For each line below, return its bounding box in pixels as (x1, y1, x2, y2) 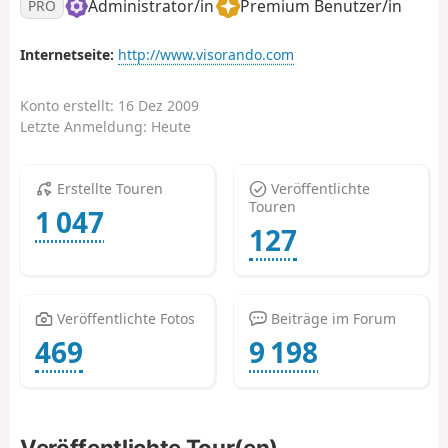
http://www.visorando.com (118, 45, 294, 65)
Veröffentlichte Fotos (52, 308, 195, 328)
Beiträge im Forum (266, 308, 396, 328)
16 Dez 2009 (118, 96, 199, 116)
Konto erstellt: (20, 96, 118, 116)
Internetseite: (20, 45, 114, 65)
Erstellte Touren (52, 178, 163, 198)
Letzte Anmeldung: (20, 117, 151, 137)
